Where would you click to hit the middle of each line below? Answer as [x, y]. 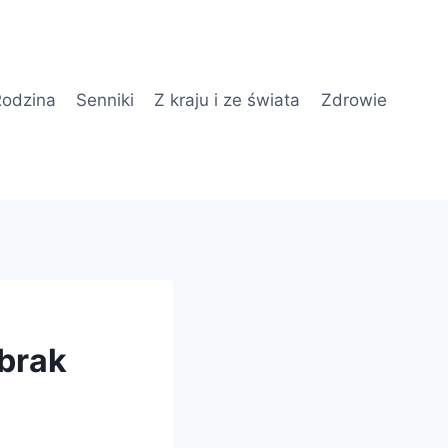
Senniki [105, 99]
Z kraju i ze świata [227, 99]
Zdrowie [353, 99]
